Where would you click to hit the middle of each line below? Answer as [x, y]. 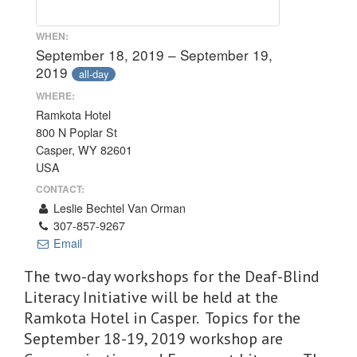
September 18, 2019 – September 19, [154, 55]
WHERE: [55, 95]
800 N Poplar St [76, 132]
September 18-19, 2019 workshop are [153, 339]
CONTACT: [60, 189]
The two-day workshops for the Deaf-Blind [172, 277]
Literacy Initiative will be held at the [151, 298]
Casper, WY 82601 [84, 149]
